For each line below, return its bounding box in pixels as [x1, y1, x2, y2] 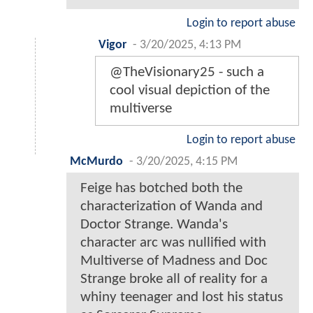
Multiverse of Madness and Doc [80, 253, 268, 268]
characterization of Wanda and [80, 198, 263, 214]
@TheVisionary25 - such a [110, 64, 264, 80]
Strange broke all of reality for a [80, 271, 268, 286]
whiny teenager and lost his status [80, 289, 283, 305]
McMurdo [70, 155, 123, 168]
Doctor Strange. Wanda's [80, 217, 228, 232]
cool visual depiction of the [110, 82, 270, 98]
